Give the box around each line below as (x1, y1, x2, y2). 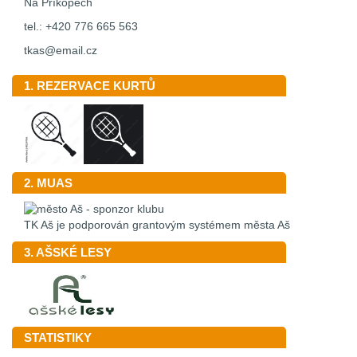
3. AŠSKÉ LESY (24, 245, 112, 260)
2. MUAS (24, 176, 73, 190)
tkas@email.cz (24, 45, 97, 57)
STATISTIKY (24, 331, 92, 345)
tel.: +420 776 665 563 (24, 21, 138, 33)
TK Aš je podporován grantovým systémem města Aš (24, 219, 290, 232)
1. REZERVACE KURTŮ (24, 79, 155, 93)
